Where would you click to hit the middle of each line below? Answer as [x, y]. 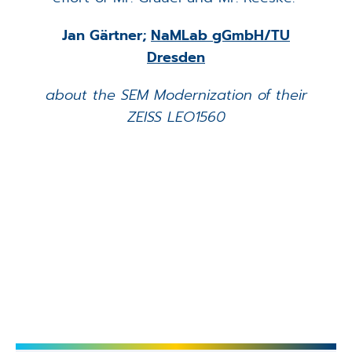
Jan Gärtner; [106, 36]
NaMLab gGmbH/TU [220, 36]
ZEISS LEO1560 [176, 117]
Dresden [176, 58]
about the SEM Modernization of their [176, 95]
